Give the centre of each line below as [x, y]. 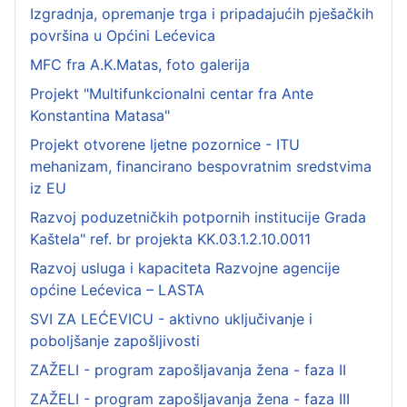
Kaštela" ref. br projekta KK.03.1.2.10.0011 [170, 239]
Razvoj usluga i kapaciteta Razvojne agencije [185, 268]
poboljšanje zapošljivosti [115, 341]
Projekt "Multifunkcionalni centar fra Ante [172, 94]
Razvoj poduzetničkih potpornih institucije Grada [198, 218]
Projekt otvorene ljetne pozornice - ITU [165, 145]
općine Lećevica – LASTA [117, 290]
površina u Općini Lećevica [123, 36]
